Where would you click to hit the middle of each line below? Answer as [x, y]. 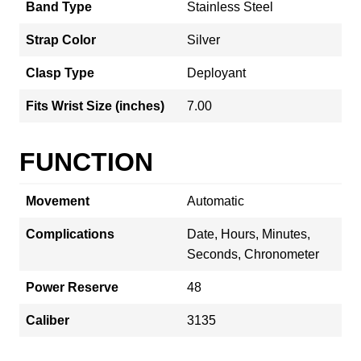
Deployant [216, 73]
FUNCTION [86, 162]
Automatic [216, 201]
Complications [70, 234]
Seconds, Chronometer [253, 254]
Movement [58, 201]
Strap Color [61, 39]
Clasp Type [60, 73]
